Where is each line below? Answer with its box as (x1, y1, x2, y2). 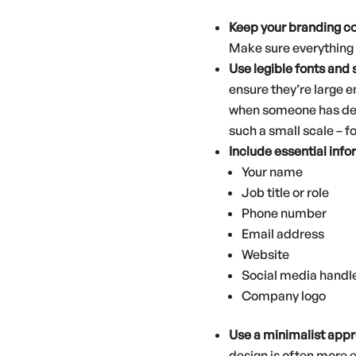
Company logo (242, 288, 326, 304)
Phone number (242, 205, 327, 221)
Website (242, 246, 289, 262)
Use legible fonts (229, 60, 325, 76)
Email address (242, 226, 324, 242)
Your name (242, 164, 303, 180)
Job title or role (242, 184, 329, 200)
